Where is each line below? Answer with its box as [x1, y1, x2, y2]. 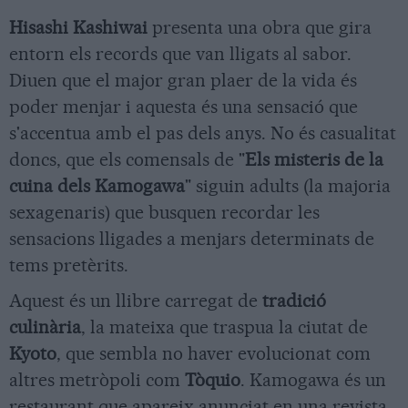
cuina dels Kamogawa [9, 175, 185, 197]
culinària [9, 316, 81, 338]
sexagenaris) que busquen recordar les [9, 201, 320, 223]
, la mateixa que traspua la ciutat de [81, 316, 368, 338]
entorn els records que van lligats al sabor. [9, 43, 352, 65]
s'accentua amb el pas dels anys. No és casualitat [9, 122, 396, 144]
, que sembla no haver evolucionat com [56, 342, 371, 364]
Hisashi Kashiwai [9, 16, 148, 38]
